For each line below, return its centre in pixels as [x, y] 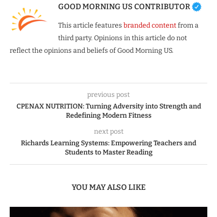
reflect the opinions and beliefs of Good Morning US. [92, 51]
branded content [150, 26]
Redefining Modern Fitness [108, 116]
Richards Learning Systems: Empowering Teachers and [108, 143]
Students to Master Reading [108, 153]
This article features [91, 26]
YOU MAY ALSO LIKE [108, 187]
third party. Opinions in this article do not [123, 38]
